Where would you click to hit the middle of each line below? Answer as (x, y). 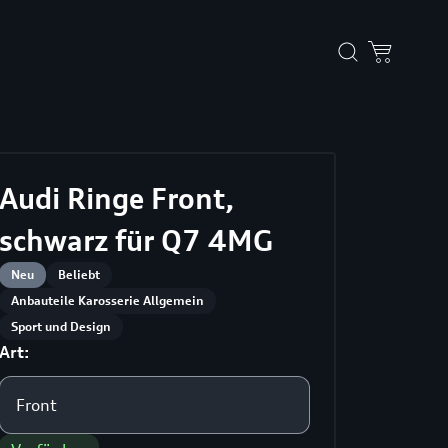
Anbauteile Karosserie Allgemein (107, 300)
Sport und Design (60, 326)
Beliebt (78, 274)
